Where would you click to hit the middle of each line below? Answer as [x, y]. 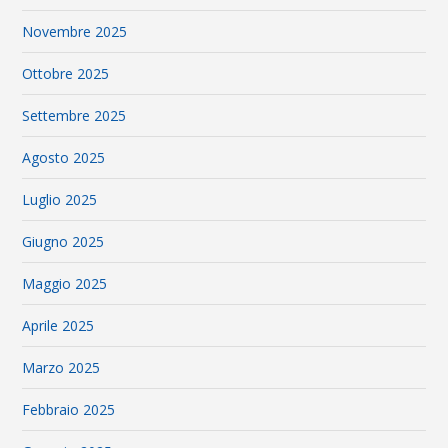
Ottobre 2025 [66, 74]
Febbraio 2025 [69, 410]
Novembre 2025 [75, 32]
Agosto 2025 [64, 158]
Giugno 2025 [63, 242]
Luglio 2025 [60, 200]
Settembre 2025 [74, 116]
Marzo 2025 [61, 368]
